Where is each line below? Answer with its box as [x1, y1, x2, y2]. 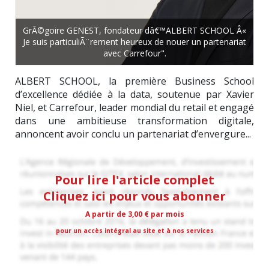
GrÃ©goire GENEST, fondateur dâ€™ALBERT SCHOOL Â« [23, 24, 246, 36]
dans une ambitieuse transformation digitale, [15, 113, 254, 127]
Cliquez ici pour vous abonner [43, 187, 226, 204]
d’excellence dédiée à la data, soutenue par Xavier [15, 87, 254, 101]
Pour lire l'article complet [55, 171, 214, 188]
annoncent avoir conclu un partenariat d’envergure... [15, 127, 251, 141]
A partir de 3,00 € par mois [85, 208, 184, 219]
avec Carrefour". [103, 47, 166, 59]
